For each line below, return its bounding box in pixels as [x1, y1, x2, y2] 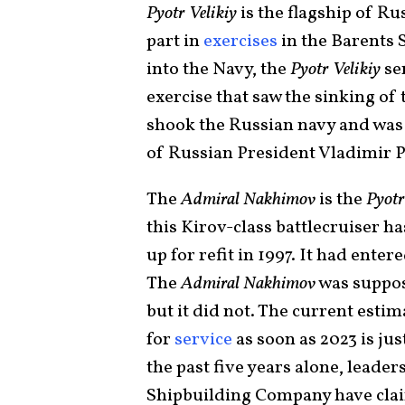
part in [146, 28, 203, 54]
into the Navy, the [146, 56, 290, 82]
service [174, 326, 232, 353]
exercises [203, 28, 278, 54]
